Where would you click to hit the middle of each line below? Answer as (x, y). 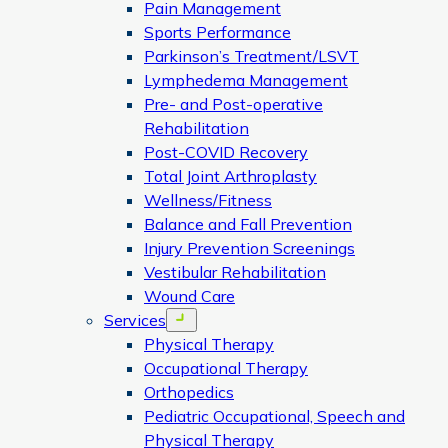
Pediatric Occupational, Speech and (274, 416)
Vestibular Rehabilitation (235, 272)
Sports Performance (217, 32)
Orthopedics (189, 392)
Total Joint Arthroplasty (230, 176)
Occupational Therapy (226, 368)
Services (135, 320)
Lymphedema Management (246, 80)
